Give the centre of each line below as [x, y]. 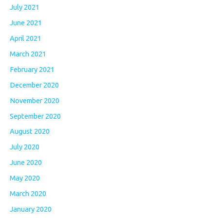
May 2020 [25, 178]
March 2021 [28, 54]
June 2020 [26, 163]
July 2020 [25, 147]
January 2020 [31, 209]
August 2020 [30, 131]
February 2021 [32, 69]
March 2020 [28, 194]
